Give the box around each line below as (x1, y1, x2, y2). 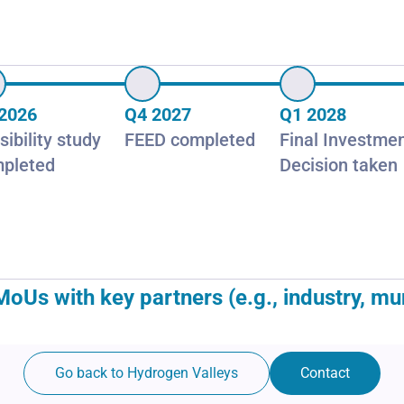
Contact (300, 364, 350, 382)
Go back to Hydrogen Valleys (55, 364, 238, 382)
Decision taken (279, 154, 398, 177)
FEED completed (124, 129, 256, 151)
